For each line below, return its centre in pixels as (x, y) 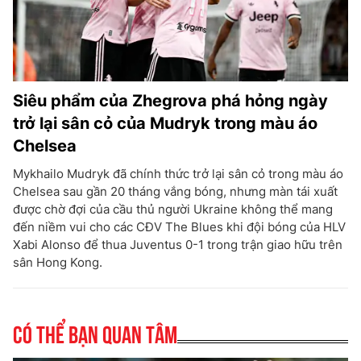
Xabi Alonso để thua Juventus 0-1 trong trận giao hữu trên (178, 245)
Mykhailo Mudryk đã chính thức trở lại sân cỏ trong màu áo (178, 174)
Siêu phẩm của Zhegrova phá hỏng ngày (170, 101)
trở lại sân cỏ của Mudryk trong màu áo (165, 124)
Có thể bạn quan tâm (95, 333)
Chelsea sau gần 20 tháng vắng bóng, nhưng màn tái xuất (175, 192)
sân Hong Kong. (58, 263)
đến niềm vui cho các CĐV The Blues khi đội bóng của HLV (179, 227)
